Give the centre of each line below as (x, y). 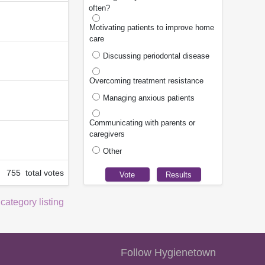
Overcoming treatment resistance (146, 81)
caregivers (107, 134)
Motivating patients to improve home (152, 28)
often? (99, 8)
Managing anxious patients (149, 98)
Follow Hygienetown (169, 253)
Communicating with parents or (142, 123)
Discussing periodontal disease (156, 56)
